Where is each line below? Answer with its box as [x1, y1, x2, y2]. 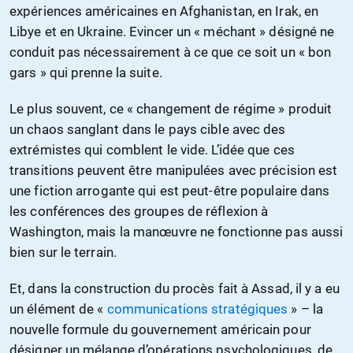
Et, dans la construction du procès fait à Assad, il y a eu [9, 280, 340, 296]
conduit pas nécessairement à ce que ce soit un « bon [9, 43, 332, 60]
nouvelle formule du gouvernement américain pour [9, 321, 311, 337]
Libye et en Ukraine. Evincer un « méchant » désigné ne [9, 23, 335, 39]
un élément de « [9, 300, 107, 317]
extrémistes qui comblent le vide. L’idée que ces [9, 141, 295, 158]
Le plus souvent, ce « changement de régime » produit [9, 100, 333, 117]
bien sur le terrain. [9, 243, 117, 260]
